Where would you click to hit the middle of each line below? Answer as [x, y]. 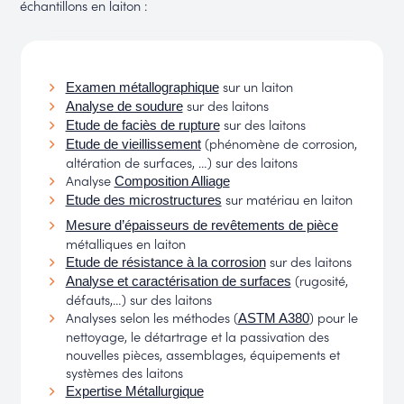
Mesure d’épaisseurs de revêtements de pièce [202, 225]
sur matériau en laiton [287, 198]
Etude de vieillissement [133, 144]
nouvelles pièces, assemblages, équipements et [202, 353]
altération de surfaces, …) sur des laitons [181, 161]
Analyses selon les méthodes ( [151, 317]
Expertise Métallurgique [134, 391]
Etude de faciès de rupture [142, 125]
